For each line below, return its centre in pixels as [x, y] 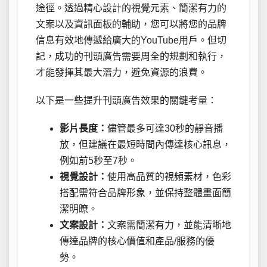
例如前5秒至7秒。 [98, 161]
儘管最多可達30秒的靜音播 [165, 129]
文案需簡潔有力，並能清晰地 [169, 225]
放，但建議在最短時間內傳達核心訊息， [145, 145]
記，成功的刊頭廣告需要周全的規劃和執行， [131, 57]
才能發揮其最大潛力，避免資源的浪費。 [122, 73]
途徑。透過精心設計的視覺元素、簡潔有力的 [131, 8]
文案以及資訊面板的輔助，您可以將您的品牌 [131, 24]
